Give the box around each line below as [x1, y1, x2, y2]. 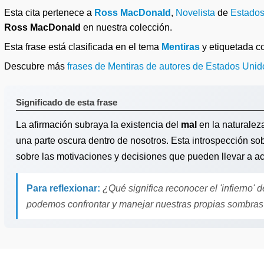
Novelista [176, 8, 215, 18]
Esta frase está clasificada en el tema [4, 42, 161, 52]
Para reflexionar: [27, 183, 100, 193]
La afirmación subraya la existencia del [16, 120, 181, 130]
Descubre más [4, 61, 67, 71]
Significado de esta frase [16, 97, 117, 107]
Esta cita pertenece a [4, 8, 94, 18]
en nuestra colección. [81, 22, 172, 32]
